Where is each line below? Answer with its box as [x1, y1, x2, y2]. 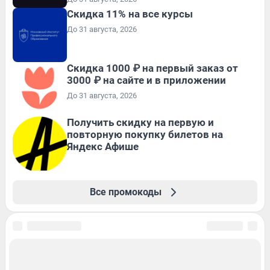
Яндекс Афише [67, 140, 139, 153]
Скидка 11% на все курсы [67, 8, 193, 20]
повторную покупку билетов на [67, 128, 223, 141]
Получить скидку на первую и [67, 116, 214, 129]
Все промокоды [89, 186, 162, 198]
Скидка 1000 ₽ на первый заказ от [67, 62, 238, 75]
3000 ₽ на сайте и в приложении [67, 74, 226, 87]
